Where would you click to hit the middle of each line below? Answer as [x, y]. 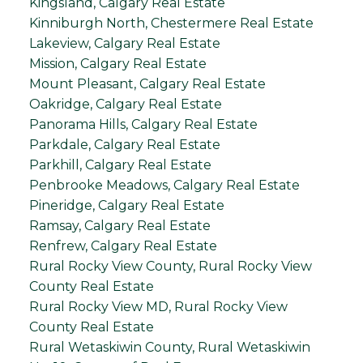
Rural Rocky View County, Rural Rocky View [170, 266]
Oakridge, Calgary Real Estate [125, 104]
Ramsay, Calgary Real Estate [120, 225]
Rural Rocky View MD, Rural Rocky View [158, 306]
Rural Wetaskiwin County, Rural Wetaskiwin [169, 347]
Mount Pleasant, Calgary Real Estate [147, 83]
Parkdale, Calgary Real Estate [124, 144]
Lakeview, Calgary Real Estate [124, 43]
